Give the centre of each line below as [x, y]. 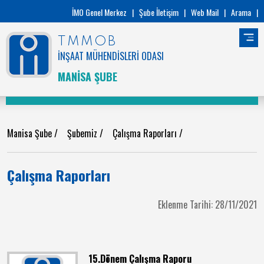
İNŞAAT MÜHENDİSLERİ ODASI [111, 56]
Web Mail [205, 12]
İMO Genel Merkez [99, 12]
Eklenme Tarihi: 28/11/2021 [207, 204]
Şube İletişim [159, 12]
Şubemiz [83, 133]
